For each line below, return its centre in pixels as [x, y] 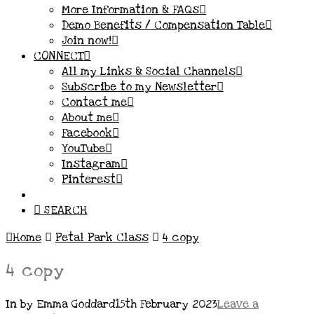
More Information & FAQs [130, 10]
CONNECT [59, 56]
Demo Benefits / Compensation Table [163, 25]
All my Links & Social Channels [149, 71]
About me [87, 118]
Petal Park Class [102, 238]
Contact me [94, 102]
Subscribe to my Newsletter [139, 87]
